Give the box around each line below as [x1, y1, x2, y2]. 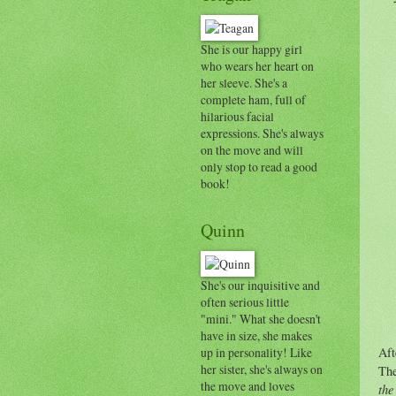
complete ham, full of [201, 90, 306, 108]
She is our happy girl [201, 40, 302, 57]
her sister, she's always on [201, 360, 323, 377]
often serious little [201, 293, 289, 310]
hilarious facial [201, 107, 274, 125]
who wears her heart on [201, 57, 314, 74]
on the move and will [201, 141, 303, 158]
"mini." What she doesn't [201, 309, 321, 327]
